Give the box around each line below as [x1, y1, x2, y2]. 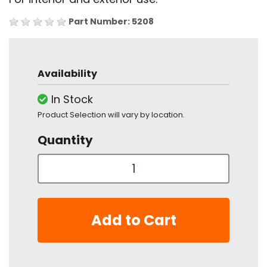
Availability [38, 67, 97, 80]
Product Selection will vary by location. [38, 110, 185, 120]
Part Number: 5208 [69, 15, 154, 27]
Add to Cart [91, 210, 176, 230]
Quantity [38, 132, 93, 148]
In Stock [51, 92, 93, 107]
